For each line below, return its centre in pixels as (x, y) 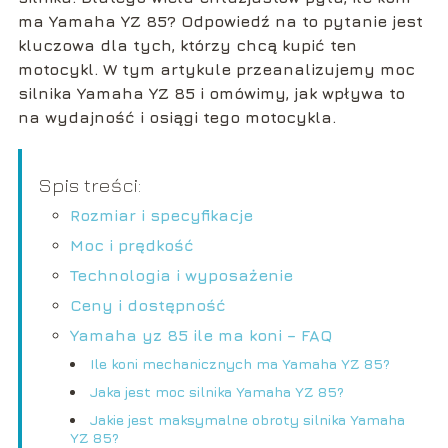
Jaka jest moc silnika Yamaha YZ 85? (216, 392)
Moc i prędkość (131, 245)
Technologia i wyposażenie (181, 275)
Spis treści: (89, 185)
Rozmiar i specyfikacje (161, 215)
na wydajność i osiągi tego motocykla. (176, 117)
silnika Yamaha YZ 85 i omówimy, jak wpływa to (211, 93)
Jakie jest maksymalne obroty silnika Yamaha (247, 420)
